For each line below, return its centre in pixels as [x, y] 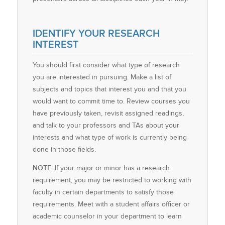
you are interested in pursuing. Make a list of [102, 77]
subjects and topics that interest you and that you [109, 89]
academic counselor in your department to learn [107, 216]
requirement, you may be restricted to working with [112, 180]
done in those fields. [64, 149]
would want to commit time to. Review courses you [111, 101]
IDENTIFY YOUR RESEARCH [96, 33]
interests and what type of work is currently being [109, 137]
